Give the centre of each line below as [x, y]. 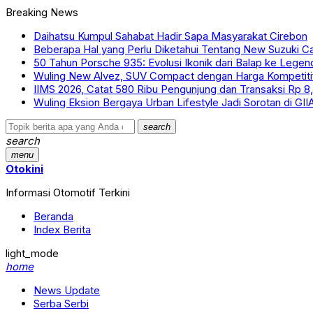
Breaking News [42, 12]
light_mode [32, 253]
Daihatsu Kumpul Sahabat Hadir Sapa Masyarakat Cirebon [170, 36]
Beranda [53, 216]
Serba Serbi [61, 304]
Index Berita [62, 230]
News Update [67, 290]
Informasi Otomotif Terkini [68, 192]
